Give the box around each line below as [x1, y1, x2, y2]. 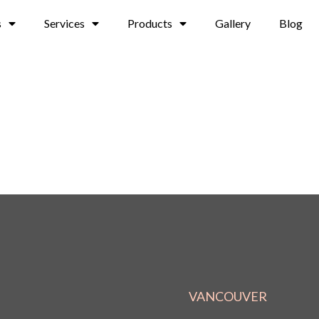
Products [127, 16, 172, 30]
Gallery [214, 16, 251, 30]
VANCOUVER [189, 288, 268, 304]
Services [43, 16, 85, 30]
